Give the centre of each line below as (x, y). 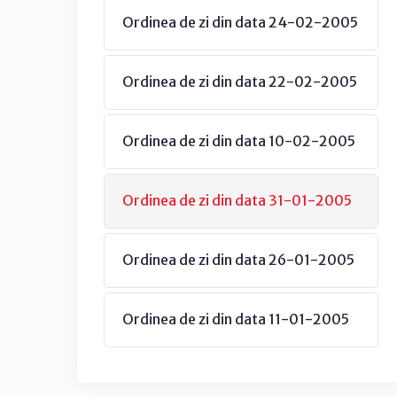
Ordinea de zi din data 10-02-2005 (239, 141)
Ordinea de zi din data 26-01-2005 (238, 260)
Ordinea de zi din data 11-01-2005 (236, 319)
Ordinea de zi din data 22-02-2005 (240, 82)
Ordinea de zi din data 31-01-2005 (237, 200)
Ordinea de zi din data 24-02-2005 (240, 22)
